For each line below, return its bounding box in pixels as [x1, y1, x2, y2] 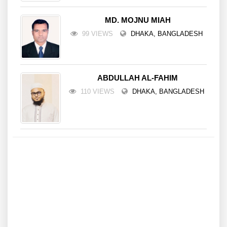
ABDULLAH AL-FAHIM [97, 73, 178, 83]
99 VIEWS [82, 30, 113, 37]
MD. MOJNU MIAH [104, 16, 171, 24]
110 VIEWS [80, 88, 115, 96]
